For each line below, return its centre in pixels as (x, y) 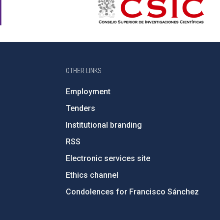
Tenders (80, 108)
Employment (88, 92)
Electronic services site (108, 158)
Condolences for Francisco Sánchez (132, 192)
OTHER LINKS (83, 71)
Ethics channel (92, 175)
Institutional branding (104, 125)
